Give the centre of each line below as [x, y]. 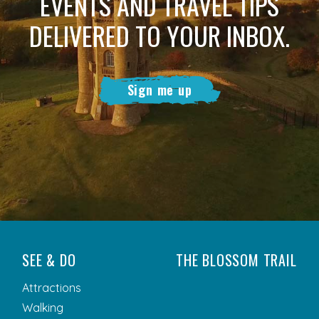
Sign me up [159, 90]
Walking [43, 308]
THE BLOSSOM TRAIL [236, 260]
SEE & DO [49, 260]
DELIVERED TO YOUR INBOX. [159, 36]
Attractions [52, 288]
